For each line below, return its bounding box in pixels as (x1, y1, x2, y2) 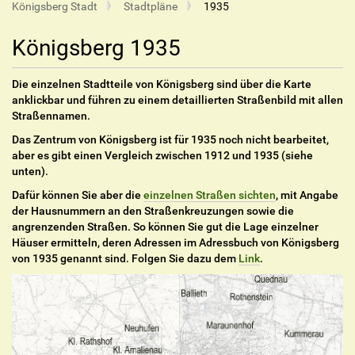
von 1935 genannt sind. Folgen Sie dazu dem (12, 252, 239, 265)
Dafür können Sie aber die (12, 189, 143, 202)
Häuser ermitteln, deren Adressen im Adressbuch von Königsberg (12, 236, 339, 250)
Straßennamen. (12, 109, 90, 123)
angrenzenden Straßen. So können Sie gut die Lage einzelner (12, 220, 319, 234)
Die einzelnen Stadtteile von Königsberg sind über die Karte (12, 78, 311, 91)
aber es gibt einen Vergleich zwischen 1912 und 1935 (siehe (12, 149, 313, 162)
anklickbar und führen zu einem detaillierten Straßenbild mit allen (12, 94, 343, 107)
